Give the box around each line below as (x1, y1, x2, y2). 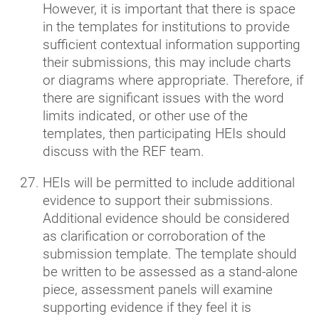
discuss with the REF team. (43, 142, 204, 159)
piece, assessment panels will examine (43, 281, 273, 298)
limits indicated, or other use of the (43, 107, 248, 124)
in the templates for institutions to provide (43, 18, 290, 35)
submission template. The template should (43, 245, 297, 262)
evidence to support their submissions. (43, 192, 273, 209)
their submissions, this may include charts (43, 53, 291, 70)
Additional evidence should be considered (43, 209, 290, 226)
